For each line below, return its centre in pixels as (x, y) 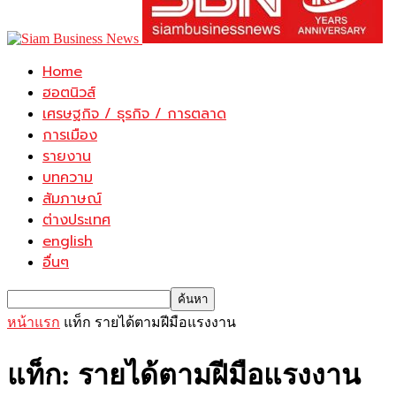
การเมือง (70, 135)
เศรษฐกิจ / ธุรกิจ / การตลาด (134, 114)
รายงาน (67, 156)
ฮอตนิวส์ (69, 93)
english (68, 241)
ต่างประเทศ (76, 220)
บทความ (68, 178)
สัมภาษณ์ (72, 199)
